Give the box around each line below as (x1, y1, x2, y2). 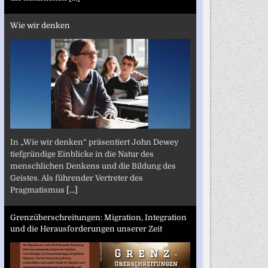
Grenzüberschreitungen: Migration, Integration (10, 213, 187, 222)
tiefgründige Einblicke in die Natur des (10, 149, 154, 159)
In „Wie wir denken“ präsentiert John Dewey (10, 137, 179, 147)
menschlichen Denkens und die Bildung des (10, 161, 176, 170)
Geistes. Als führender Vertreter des (10, 173, 143, 182)
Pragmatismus (10, 185, 66, 194)
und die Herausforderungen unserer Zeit (10, 224, 162, 233)
